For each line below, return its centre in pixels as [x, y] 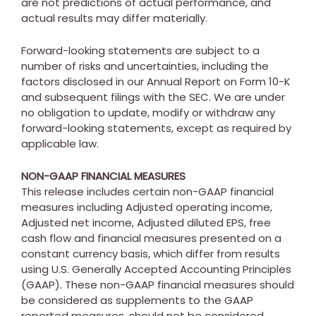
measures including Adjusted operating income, [147, 207]
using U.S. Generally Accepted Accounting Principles [156, 269]
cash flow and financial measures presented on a [151, 238]
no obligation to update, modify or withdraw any [148, 112]
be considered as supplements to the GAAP [137, 300]
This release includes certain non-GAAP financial [147, 191]
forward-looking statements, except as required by [156, 128]
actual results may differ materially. [114, 18]
